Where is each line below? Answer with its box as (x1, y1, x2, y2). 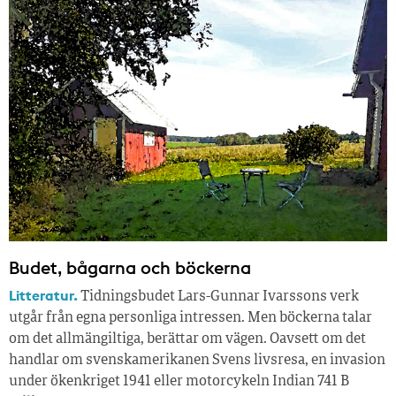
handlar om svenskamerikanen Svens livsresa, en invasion (9, 354, 385, 369)
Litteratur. (9, 286, 78, 305)
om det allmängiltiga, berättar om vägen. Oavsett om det (9, 332, 366, 347)
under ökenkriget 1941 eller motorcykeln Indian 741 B (9, 375, 349, 390)
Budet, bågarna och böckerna (9, 256, 251, 279)
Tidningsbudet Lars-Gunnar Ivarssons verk (78, 290, 359, 305)
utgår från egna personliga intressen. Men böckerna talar (9, 311, 372, 326)
